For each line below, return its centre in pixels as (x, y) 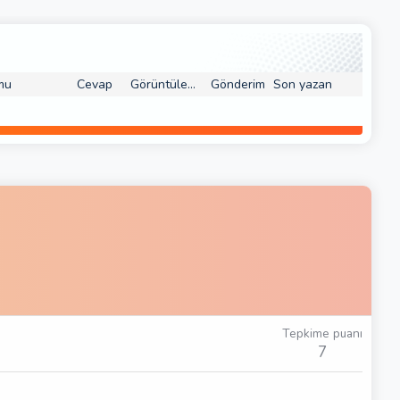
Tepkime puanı (322, 334)
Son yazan (303, 84)
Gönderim (237, 84)
